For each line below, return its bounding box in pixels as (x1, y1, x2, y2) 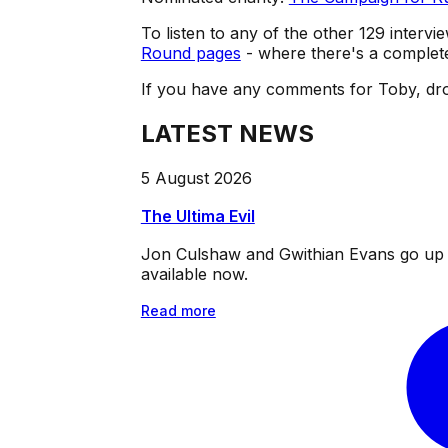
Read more (140, 301, 216, 319)
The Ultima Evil (140, 205, 255, 226)
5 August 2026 (140, 167, 252, 188)
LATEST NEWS (140, 119, 314, 149)
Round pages (140, 43, 241, 64)
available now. (140, 263, 248, 284)
